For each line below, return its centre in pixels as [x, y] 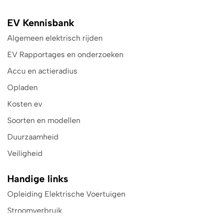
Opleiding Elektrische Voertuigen [66, 194]
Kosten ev [25, 104]
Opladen [23, 88]
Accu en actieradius [42, 71]
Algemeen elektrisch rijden [55, 38]
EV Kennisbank [41, 23]
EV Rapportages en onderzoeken [65, 55]
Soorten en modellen [44, 121]
